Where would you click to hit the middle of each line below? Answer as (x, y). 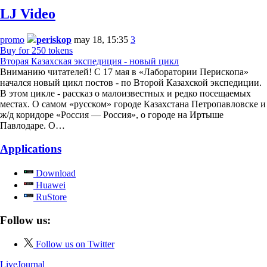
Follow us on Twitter (75, 244)
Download (55, 173)
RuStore (50, 197)
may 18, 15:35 (101, 40)
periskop (54, 40)
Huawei (49, 185)
